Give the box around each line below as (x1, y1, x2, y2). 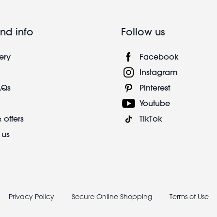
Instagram (139, 66, 178, 77)
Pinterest (139, 82, 170, 93)
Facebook (139, 51, 179, 62)
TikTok (139, 113, 163, 124)
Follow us (121, 25, 165, 38)
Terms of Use (169, 192, 209, 201)
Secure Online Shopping (71, 192, 154, 201)
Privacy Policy (8, 192, 54, 201)
